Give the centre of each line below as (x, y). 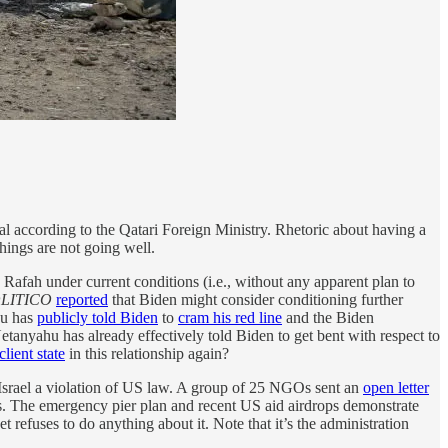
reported (82, 299)
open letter (396, 387)
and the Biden (328, 317)
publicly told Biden (97, 317)
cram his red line (230, 317)
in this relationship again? (147, 353)
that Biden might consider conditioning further (255, 299)
